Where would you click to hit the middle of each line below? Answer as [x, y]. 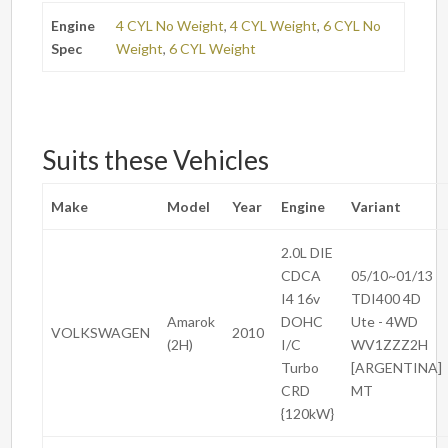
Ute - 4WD [385, 322]
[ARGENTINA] [397, 368]
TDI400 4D [386, 299]
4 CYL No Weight [170, 26]
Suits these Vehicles [156, 160]
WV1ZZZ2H [390, 345]
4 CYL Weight [274, 26]
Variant [376, 207]
